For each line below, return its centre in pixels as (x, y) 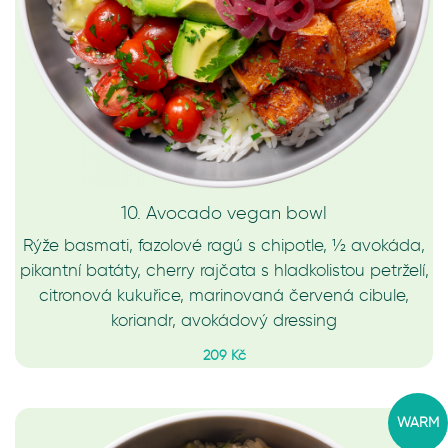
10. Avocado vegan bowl (224, 213)
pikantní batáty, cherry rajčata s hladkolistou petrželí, (224, 270)
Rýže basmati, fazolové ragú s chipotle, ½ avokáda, (224, 245)
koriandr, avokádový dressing (224, 320)
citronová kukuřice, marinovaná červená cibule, (224, 295)
